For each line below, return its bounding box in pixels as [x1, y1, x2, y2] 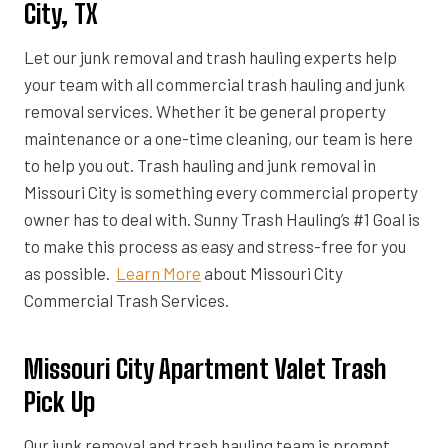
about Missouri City [201, 262, 343, 283]
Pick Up [24, 385, 95, 418]
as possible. [24, 262, 116, 283]
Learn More [116, 262, 201, 283]
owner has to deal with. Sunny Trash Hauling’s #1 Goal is [24, 208, 420, 229]
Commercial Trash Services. [24, 289, 229, 310]
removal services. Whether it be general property [24, 100, 386, 121]
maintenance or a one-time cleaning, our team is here [24, 127, 413, 148]
